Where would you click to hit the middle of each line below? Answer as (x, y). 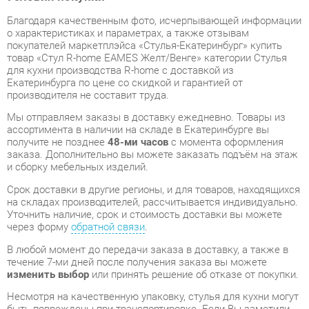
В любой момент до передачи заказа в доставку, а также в (141, 177)
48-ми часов (132, 74)
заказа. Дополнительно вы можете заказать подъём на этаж (146, 87)
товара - (123, 259)
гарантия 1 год (126, 292)
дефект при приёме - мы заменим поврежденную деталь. (138, 247)
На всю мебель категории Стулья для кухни (106, 280)
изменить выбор (46, 201)
